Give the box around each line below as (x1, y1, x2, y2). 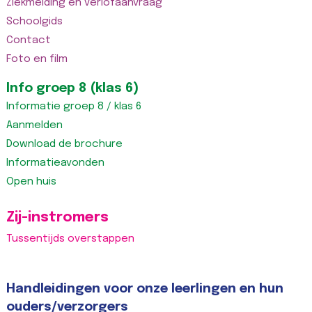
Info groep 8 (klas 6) (6, 81, 139, 95)
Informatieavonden (6, 157, 104, 169)
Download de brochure (6, 138, 123, 150)
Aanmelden (6, 119, 63, 131)
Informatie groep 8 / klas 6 (6, 100, 141, 112)
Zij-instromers (6, 210, 109, 225)
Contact (6, 34, 51, 46)
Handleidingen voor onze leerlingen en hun (6, 282, 283, 295)
